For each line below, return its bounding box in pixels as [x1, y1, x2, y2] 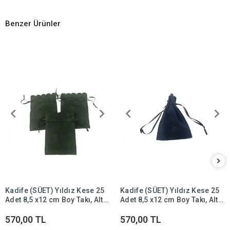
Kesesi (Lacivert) [120, 204, 180, 213]
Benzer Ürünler [5, 18, 61, 28]
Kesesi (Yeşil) [5, 204, 53, 213]
